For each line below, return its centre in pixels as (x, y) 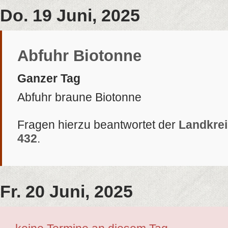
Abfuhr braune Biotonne (79, 97)
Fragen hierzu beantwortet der (96, 125)
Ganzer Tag (49, 78)
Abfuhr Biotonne (79, 56)
